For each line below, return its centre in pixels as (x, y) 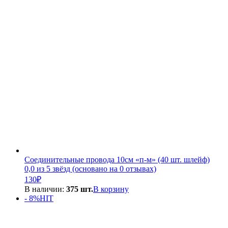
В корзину (111, 189)
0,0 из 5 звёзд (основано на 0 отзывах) (90, 169)
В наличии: (45, 189)
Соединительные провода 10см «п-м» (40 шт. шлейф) (117, 160)
